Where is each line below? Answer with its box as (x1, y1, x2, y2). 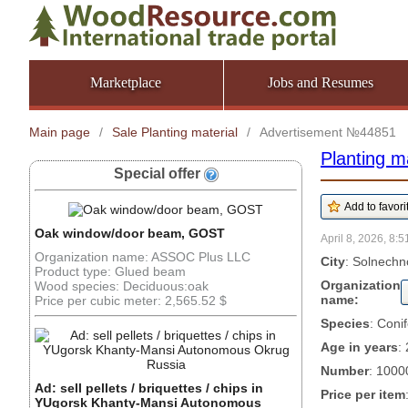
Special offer (113, 166, 204, 181)
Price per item (321, 387, 405, 402)
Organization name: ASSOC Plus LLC (35, 250, 250, 264)
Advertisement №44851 (260, 125, 396, 139)
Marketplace (90, 75, 162, 90)
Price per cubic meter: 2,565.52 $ (35, 293, 227, 308)
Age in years (321, 340, 398, 354)
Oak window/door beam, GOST (35, 226, 225, 240)
